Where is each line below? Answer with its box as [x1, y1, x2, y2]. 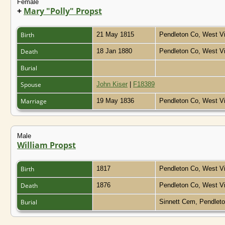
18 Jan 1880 [96, 47, 134, 55]
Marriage [21, 96, 48, 105]
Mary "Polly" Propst [24, 5, 102, 17]
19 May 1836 [96, 96, 136, 104]
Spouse [21, 80, 43, 89]
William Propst [17, 139, 76, 151]
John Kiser [96, 80, 128, 88]
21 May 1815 [96, 30, 136, 38]
